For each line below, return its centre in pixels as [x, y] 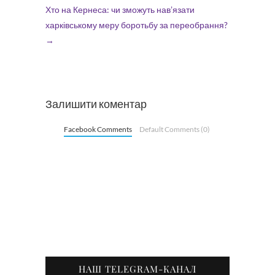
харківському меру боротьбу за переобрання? [137, 25]
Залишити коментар [96, 103]
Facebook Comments [98, 129]
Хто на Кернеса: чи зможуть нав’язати [120, 10]
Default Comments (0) [174, 129]
